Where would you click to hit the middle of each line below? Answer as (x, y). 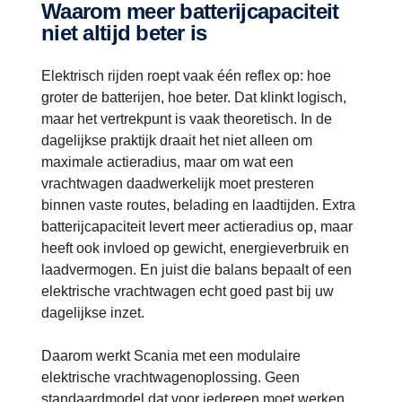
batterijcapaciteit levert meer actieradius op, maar (197, 226)
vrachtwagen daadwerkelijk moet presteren (178, 183)
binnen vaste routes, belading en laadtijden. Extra (198, 205)
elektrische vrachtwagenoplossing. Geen (170, 377)
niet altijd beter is (124, 32)
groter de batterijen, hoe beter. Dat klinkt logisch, (194, 97)
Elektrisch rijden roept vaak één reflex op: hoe (186, 75)
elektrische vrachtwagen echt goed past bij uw (188, 291)
